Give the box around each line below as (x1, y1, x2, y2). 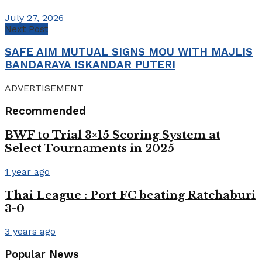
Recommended (5, 104, 86, 118)
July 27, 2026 (5, 12, 64, 24)
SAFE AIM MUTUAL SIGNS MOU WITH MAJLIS (5, 46, 253, 59)
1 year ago (5, 166, 50, 178)
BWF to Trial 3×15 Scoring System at (5, 128, 220, 142)
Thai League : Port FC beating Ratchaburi (5, 188, 256, 202)
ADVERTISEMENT (5, 82, 84, 94)
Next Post (5, 23, 48, 35)
